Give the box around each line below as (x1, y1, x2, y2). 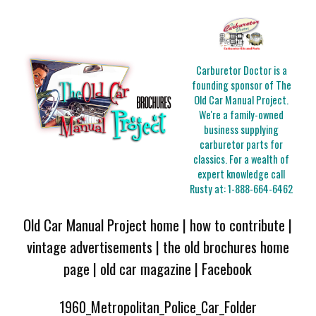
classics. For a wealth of (193, 152, 290, 167)
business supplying (204, 122, 279, 138)
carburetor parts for (200, 137, 284, 152)
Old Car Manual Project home (23, 213, 180, 236)
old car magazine (100, 257, 192, 279)
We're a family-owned (199, 107, 284, 123)
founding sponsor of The (191, 78, 291, 93)
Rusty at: (190, 181, 229, 197)
